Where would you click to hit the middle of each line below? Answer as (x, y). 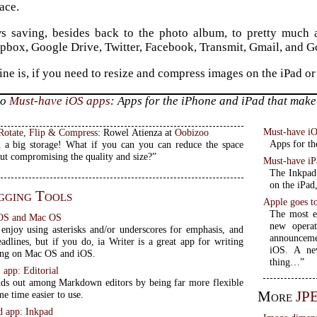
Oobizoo (192, 132)
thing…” (287, 261)
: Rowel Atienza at (137, 132)
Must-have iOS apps (60, 101)
